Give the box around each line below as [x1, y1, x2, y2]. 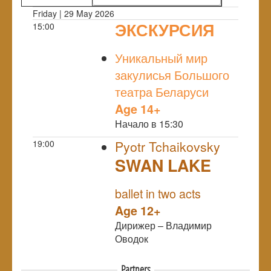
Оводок [115, 231, 148, 246]
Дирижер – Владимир [115, 218, 212, 232]
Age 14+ [115, 100, 161, 117]
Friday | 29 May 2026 [33, 7, 114, 19]
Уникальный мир [115, 48, 207, 67]
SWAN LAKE [115, 153, 211, 177]
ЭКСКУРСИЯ [115, 18, 214, 41]
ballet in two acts [115, 184, 201, 202]
